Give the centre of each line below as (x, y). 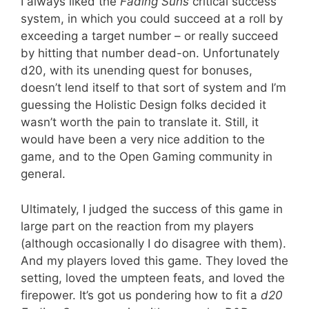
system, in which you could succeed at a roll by (152, 19)
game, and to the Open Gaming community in (147, 157)
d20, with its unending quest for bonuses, (137, 70)
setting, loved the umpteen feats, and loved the (153, 278)
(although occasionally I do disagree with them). (153, 243)
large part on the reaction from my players (137, 226)
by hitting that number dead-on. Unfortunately (150, 53)
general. (43, 174)
